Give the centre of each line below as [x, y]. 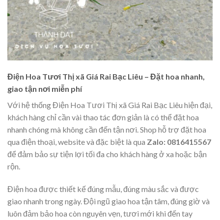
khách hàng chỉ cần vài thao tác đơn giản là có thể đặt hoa [103, 117]
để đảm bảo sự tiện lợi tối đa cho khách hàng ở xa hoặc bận [107, 154]
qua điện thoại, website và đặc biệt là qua [77, 142]
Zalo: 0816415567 [179, 142]
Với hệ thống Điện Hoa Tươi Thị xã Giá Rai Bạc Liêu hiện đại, [110, 105]
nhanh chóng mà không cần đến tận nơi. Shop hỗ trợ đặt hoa [107, 130]
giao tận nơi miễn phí [45, 89]
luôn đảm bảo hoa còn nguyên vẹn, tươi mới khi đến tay [100, 214]
